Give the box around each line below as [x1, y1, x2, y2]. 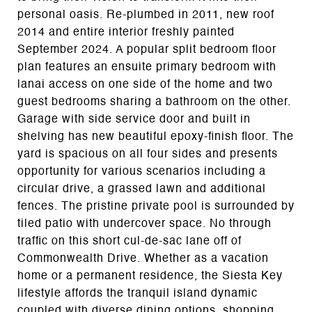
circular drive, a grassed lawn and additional [17, 184, 266, 195]
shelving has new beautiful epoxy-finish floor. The [17, 132, 294, 143]
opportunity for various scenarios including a [17, 166, 266, 178]
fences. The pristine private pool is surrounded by [17, 201, 295, 212]
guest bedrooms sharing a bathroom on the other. [17, 97, 291, 108]
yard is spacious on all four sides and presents [17, 149, 278, 160]
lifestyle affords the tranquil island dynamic [17, 288, 258, 299]
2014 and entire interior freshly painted [17, 27, 235, 38]
